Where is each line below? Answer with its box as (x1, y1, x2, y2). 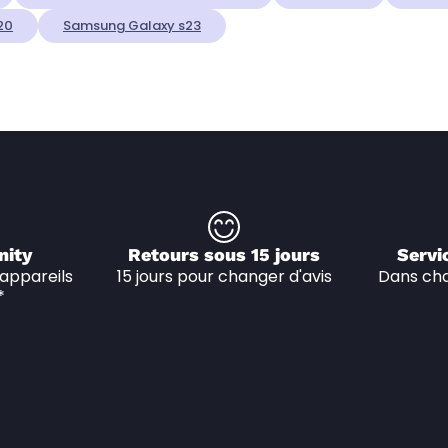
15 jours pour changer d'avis (116, 265, 332, 289)
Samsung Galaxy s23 (63, 16, 201, 36)
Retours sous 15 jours (128, 244, 320, 266)
